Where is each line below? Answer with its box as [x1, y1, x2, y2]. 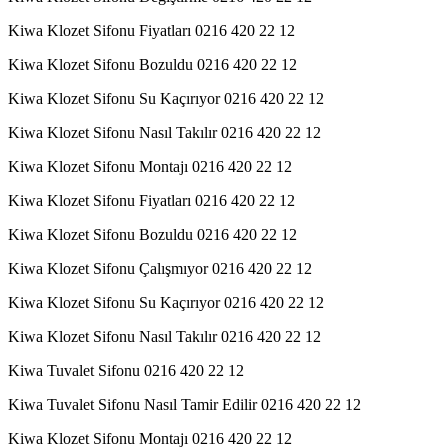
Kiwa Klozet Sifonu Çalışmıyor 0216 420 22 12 [8, 259, 312, 277]
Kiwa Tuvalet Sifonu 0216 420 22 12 [8, 361, 244, 379]
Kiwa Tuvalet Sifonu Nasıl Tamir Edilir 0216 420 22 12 [8, 395, 361, 413]
